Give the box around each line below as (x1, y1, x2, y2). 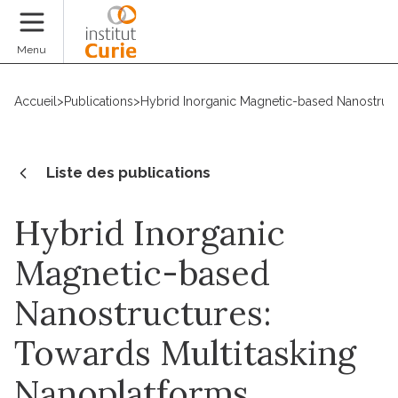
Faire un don (287, 34, 384, 52)
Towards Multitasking (14, 330, 356, 374)
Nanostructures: (14, 291, 271, 334)
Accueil (14, 94, 57, 108)
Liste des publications (46, 163, 211, 181)
